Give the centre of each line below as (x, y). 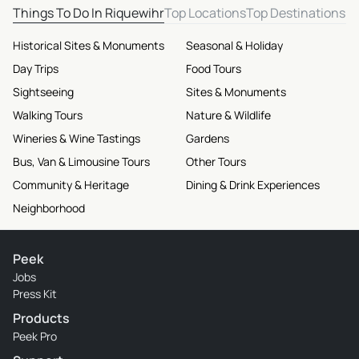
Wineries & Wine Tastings (77, 138)
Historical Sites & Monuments (89, 45)
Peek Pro (35, 336)
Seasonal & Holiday (234, 45)
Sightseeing (43, 92)
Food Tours (214, 69)
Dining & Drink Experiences (253, 185)
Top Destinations (296, 13)
